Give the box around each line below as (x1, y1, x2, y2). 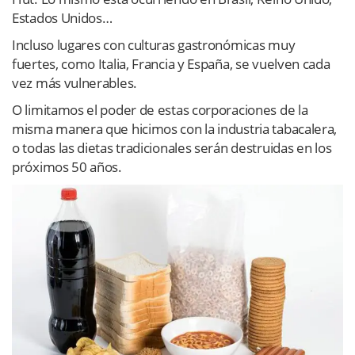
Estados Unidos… (12, 9, 113, 28)
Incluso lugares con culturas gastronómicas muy (12, 36, 296, 55)
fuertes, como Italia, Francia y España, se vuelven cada (12, 55, 330, 74)
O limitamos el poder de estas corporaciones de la (12, 101, 308, 120)
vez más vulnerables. (12, 74, 137, 93)
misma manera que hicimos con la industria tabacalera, (12, 120, 338, 139)
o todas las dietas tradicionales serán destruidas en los (12, 139, 332, 158)
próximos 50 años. (12, 158, 122, 177)
